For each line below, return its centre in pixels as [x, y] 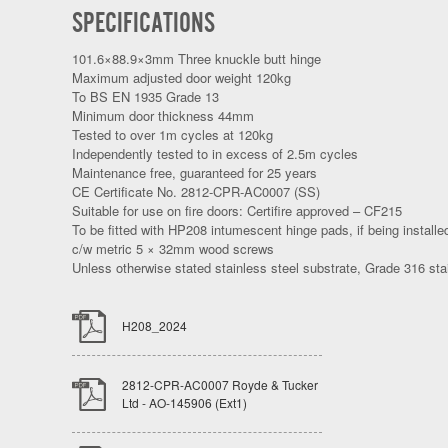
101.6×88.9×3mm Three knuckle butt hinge [196, 59]
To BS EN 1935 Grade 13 [145, 97]
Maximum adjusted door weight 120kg [181, 78]
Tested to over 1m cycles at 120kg [172, 135]
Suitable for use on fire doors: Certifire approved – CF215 [237, 211]
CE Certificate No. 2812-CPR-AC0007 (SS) [196, 192]
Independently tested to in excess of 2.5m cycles [215, 154]
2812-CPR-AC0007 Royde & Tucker [220, 384]
